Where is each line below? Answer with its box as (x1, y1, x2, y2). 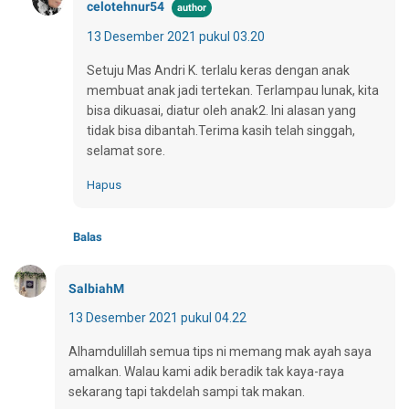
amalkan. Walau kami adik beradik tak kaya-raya (68, 363, 344, 379)
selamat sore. (87, 142, 165, 158)
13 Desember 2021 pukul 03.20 (87, 28, 265, 44)
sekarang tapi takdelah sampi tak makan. (68, 383, 305, 399)
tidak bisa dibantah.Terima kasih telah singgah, (87, 122, 355, 138)
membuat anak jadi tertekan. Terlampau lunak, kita (87, 82, 379, 98)
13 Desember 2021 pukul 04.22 (68, 309, 246, 325)
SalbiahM (68, 280, 124, 296)
